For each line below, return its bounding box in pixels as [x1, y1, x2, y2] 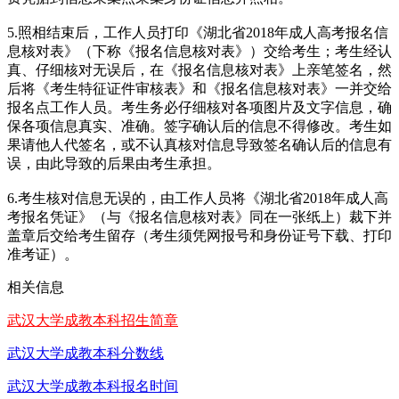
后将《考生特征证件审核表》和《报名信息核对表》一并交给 [7, 80, 392, 96]
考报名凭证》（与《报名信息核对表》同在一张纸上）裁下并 [7, 208, 392, 224]
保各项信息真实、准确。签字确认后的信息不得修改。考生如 [7, 118, 392, 134]
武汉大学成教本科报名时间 [7, 378, 178, 394]
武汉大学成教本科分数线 [7, 345, 164, 361]
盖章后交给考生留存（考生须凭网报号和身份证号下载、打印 [7, 227, 392, 243]
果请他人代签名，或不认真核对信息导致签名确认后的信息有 [7, 136, 392, 152]
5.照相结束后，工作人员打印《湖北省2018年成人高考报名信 [7, 24, 388, 40]
